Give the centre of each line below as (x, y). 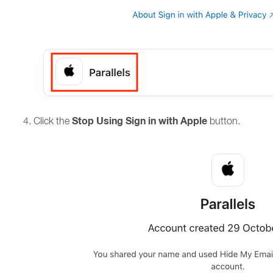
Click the (51, 121)
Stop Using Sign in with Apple (140, 121)
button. (225, 121)
